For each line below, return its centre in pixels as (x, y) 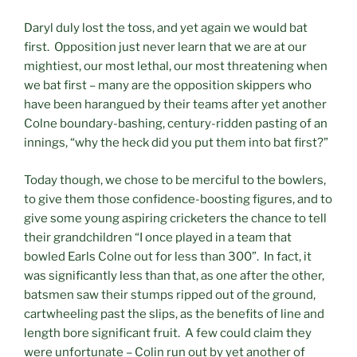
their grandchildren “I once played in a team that (158, 237)
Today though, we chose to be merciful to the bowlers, (175, 180)
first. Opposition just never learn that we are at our (165, 47)
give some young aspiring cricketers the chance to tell (175, 218)
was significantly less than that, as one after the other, (174, 275)
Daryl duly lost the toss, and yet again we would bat (166, 28)
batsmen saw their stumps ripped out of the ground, (170, 294)
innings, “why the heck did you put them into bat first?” (176, 143)
